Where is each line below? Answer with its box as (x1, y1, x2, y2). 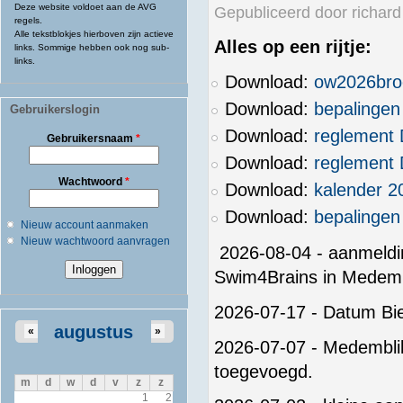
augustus (54, 321, 134, 342)
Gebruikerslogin (10, 102, 100, 116)
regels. (14, 14, 42, 25)
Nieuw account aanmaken (20, 218, 148, 231)
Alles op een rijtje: (213, 37, 372, 58)
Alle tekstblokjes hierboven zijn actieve (14, 28, 174, 39)
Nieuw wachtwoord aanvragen (20, 234, 170, 247)
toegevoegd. (213, 361, 318, 381)
